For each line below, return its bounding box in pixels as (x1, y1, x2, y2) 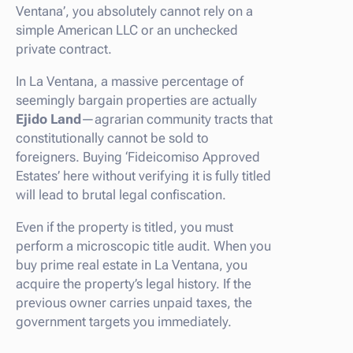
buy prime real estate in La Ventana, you (16, 256, 247, 273)
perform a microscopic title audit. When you (16, 237, 271, 254)
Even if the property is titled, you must (16, 218, 233, 235)
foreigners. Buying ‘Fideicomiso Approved (16, 148, 260, 165)
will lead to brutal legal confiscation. (16, 186, 226, 203)
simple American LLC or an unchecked (16, 21, 238, 38)
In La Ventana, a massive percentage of (16, 72, 243, 89)
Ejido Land (16, 110, 81, 127)
